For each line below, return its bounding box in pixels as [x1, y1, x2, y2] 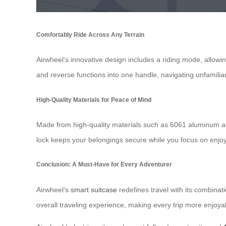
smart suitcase [71, 185, 117, 194]
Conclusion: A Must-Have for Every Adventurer [36, 161, 172, 168]
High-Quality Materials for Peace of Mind [36, 96, 151, 103]
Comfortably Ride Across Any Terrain [36, 31, 144, 38]
